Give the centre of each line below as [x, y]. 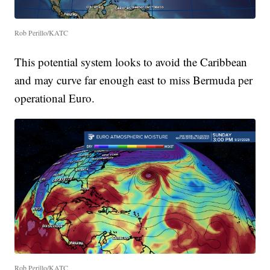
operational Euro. [55, 98]
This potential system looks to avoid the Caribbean [131, 61]
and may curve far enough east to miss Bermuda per [134, 80]
